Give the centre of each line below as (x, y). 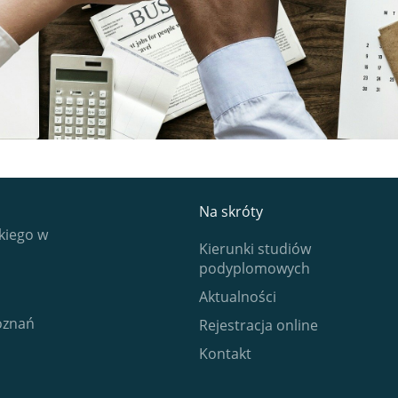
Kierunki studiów (255, 248)
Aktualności (238, 296)
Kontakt (225, 353)
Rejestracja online (259, 325)
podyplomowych (255, 268)
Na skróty (231, 211)
